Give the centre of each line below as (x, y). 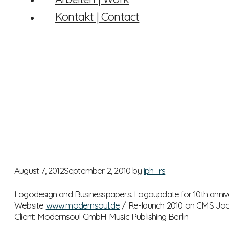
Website (30, 205)
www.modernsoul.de (83, 205)
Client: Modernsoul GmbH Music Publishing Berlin (101, 216)
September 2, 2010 (97, 171)
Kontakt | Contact (97, 17)
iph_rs (155, 171)
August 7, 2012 (39, 171)
